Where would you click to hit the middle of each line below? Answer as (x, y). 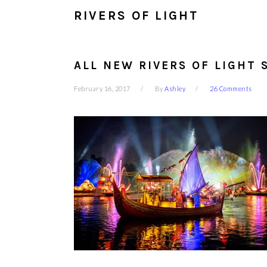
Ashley (175, 89)
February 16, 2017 (102, 89)
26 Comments (231, 89)
